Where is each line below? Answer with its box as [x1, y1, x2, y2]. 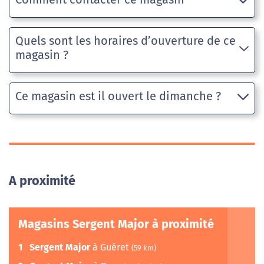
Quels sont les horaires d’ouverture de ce [15, 34, 236, 48]
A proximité [9, 173, 75, 189]
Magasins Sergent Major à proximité [18, 217, 214, 232]
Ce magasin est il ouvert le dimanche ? [15, 89, 221, 104]
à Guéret [90, 242, 131, 253]
